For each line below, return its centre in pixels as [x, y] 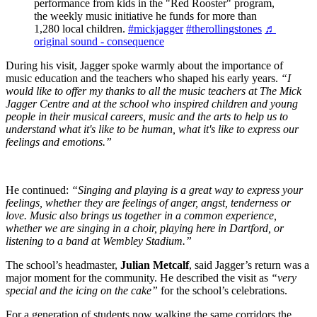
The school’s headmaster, [63, 265]
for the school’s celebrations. [223, 291]
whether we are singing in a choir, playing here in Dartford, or [145, 229]
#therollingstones [224, 29]
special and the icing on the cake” [82, 291]
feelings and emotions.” [59, 142]
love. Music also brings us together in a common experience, [141, 216]
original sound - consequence [99, 42]
